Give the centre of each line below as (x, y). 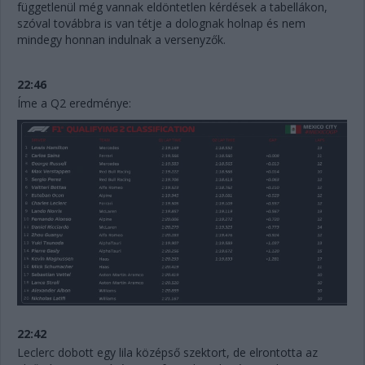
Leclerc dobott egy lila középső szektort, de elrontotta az (167, 352)
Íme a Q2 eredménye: (76, 103)
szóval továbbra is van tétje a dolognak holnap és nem (161, 23)
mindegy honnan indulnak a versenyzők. (123, 39)
